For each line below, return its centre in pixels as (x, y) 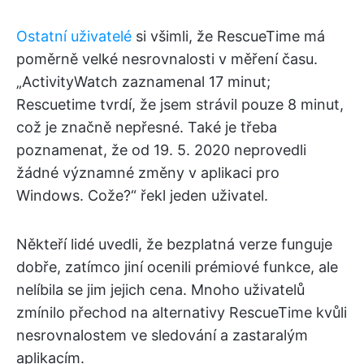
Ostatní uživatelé (74, 36)
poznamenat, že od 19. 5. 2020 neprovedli (161, 149)
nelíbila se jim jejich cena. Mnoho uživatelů (160, 289)
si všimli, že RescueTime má (228, 36)
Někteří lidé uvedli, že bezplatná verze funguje (174, 244)
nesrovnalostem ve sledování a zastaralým (162, 335)
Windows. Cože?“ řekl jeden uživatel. (142, 195)
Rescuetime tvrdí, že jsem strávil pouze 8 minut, (180, 104)
